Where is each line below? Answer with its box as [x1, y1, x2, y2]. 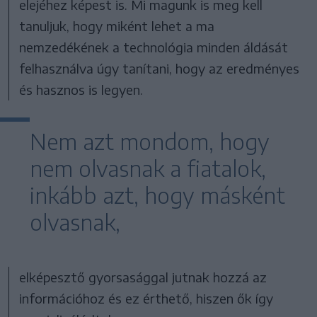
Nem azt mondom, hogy [30, 127, 270, 155]
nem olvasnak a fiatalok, [30, 154, 266, 182]
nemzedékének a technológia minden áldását [19, 38, 289, 55]
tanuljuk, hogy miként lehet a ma [19, 17, 215, 34]
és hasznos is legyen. [19, 81, 144, 98]
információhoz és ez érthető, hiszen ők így [19, 289, 274, 306]
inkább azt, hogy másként [30, 181, 285, 209]
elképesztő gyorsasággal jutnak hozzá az [19, 268, 267, 285]
